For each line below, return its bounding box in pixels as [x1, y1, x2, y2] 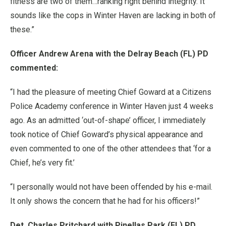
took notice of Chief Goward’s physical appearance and [10, 130, 203, 139]
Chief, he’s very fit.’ [10, 158, 75, 167]
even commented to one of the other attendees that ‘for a [10, 144, 211, 153]
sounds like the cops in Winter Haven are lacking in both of [10, 11, 216, 20]
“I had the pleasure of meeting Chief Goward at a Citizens [10, 87, 211, 97]
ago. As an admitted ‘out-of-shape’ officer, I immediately [10, 116, 206, 125]
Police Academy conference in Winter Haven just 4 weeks [10, 101, 213, 111]
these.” [10, 25, 34, 34]
